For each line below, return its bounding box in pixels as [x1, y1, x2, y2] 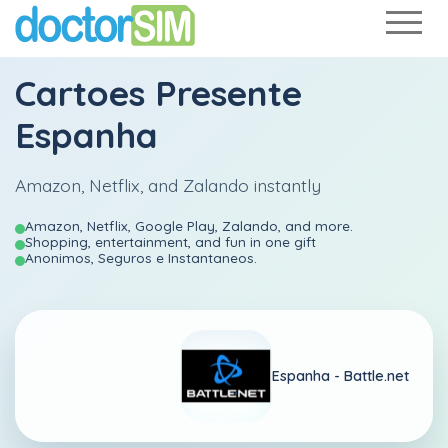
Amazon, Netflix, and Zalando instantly [15, 174, 321, 196]
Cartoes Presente [15, 71, 302, 115]
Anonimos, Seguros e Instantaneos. [25, 249, 257, 266]
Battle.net [344, 366, 409, 385]
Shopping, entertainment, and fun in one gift [25, 233, 316, 250]
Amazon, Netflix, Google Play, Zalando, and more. [25, 217, 353, 234]
